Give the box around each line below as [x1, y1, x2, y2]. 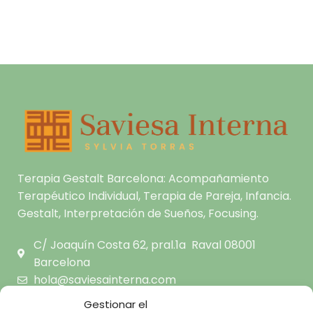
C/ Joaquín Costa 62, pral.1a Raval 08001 [33, 237, 256, 254]
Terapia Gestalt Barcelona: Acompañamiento [17, 170, 269, 187]
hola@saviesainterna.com [33, 272, 176, 289]
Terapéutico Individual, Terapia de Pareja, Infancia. [17, 188, 291, 205]
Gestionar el [84, 297, 147, 312]
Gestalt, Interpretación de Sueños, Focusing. [17, 205, 259, 222]
